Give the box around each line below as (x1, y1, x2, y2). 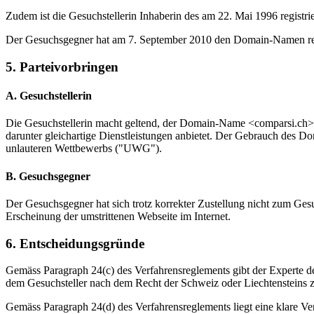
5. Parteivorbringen (6, 59, 118, 74)
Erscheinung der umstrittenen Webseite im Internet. (6, 210, 231, 222)
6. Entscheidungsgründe (6, 235, 144, 251)
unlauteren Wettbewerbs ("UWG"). (6, 142, 162, 155)
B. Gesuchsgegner (6, 170, 90, 182)
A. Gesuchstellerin (6, 90, 92, 102)
